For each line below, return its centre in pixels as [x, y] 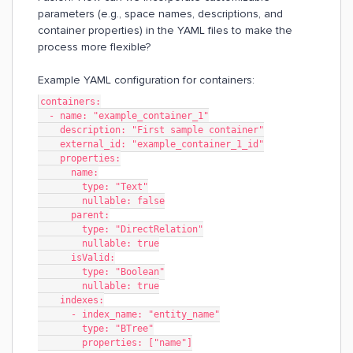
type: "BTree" [118, 329]
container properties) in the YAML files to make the [165, 30]
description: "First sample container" [162, 130]
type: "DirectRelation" [143, 229]
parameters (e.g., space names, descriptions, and [160, 14]
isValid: [93, 258]
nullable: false [123, 201]
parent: [90, 215]
